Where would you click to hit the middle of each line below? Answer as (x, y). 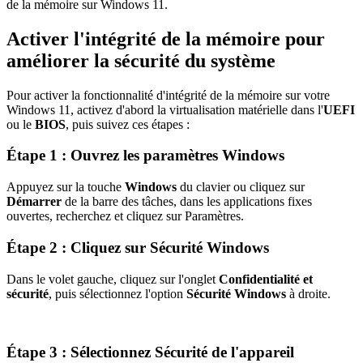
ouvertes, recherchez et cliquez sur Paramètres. (125, 216)
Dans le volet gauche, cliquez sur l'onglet (113, 279)
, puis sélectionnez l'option (117, 293)
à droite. (308, 293)
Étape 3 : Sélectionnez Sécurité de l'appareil (150, 352)
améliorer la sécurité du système (141, 60)
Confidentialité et (266, 279)
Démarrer (34, 202)
